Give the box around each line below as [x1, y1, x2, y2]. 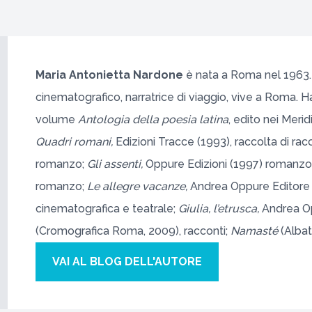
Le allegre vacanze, [86, 180, 190, 193]
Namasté [230, 224, 281, 237]
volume [35, 113, 78, 126]
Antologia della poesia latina [77, 113, 228, 126]
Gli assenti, [86, 157, 146, 171]
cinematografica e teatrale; [35, 202, 178, 215]
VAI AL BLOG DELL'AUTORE [52, 255, 202, 268]
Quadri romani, [35, 135, 116, 148]
